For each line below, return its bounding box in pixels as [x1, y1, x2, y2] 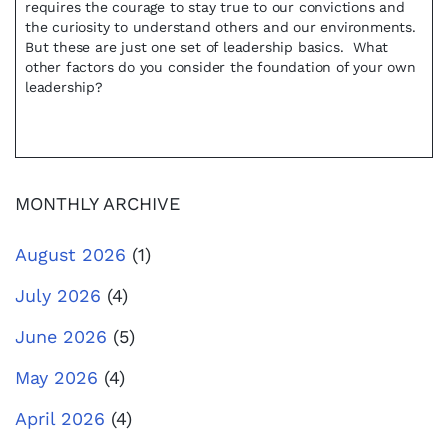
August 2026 [15, 244, 126, 265]
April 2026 [15, 408, 105, 429]
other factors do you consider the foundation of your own [25, 59, 416, 75]
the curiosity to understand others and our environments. [25, 19, 421, 35]
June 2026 [15, 326, 107, 347]
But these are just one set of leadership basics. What [25, 39, 389, 55]
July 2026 [15, 285, 101, 306]
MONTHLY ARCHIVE [15, 193, 180, 214]
